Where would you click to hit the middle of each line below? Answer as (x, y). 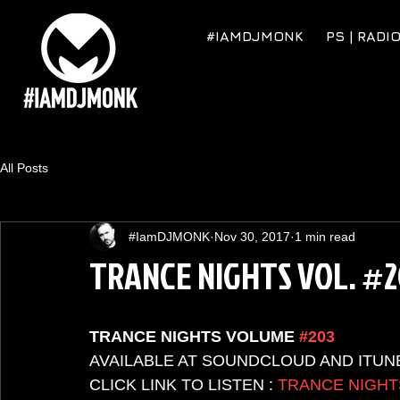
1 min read (325, 236)
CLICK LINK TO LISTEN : (183, 385)
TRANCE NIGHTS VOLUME (194, 337)
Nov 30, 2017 (252, 236)
